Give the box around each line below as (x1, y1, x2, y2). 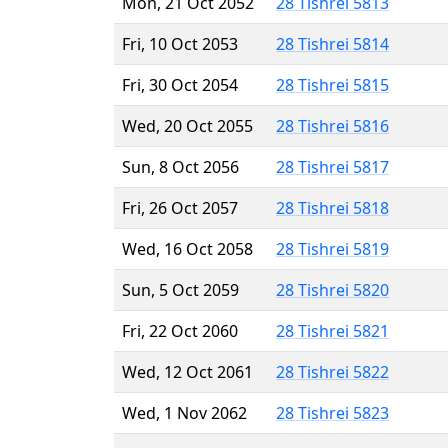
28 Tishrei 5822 (276, 360, 389, 383)
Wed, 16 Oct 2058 (122, 237, 253, 260)
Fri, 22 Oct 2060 (122, 319, 238, 342)
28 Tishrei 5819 (276, 237, 389, 260)
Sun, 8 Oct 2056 (122, 155, 239, 178)
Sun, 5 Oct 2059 (122, 278, 239, 301)
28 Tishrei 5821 (276, 319, 389, 342)
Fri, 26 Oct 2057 (122, 196, 238, 219)
